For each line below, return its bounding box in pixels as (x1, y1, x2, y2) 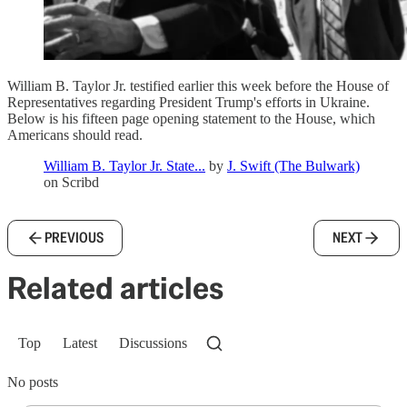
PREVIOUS (45, 227, 104, 247)
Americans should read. (7, 126, 143, 143)
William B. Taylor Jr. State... (44, 157, 205, 174)
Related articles (7, 267, 223, 308)
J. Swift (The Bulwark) (227, 157, 360, 174)
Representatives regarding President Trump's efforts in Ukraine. (7, 94, 370, 110)
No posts (7, 373, 58, 390)
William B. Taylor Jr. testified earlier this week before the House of (7, 77, 389, 94)
